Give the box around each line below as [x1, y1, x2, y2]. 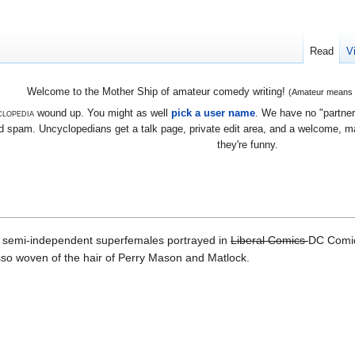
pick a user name [170, 106, 255, 119]
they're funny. [217, 138, 278, 151]
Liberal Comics [231, 233, 308, 246]
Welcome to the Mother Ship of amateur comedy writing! [26, 86, 288, 98]
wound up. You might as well [33, 106, 171, 119]
